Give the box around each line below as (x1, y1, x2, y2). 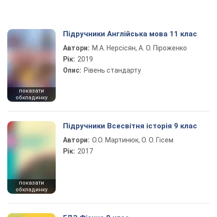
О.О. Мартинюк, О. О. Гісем (92, 136, 173, 144)
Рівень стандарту (84, 66, 141, 74)
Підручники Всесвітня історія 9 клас (63, 122, 197, 130)
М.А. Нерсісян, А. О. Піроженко (92, 44, 187, 52)
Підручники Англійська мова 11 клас (63, 30, 197, 38)
